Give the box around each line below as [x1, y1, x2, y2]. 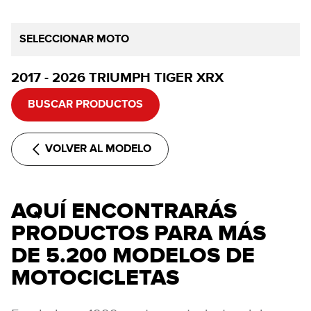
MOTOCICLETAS [11, 264, 179, 289]
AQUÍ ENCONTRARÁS [11, 198, 237, 223]
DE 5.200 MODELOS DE [11, 242, 255, 267]
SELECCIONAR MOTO [19, 34, 129, 45]
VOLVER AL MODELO [45, 144, 151, 155]
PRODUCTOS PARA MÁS [11, 220, 266, 245]
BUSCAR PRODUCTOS [28, 99, 143, 110]
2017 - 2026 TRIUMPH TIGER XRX [11, 71, 224, 85]
